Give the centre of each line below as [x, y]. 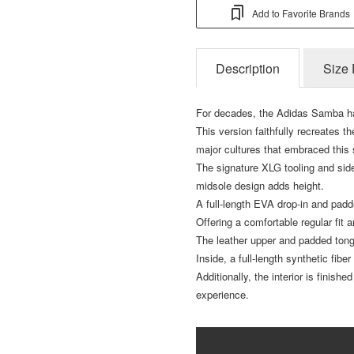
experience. [222, 294]
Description [248, 68]
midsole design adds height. [260, 185]
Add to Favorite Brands [301, 13]
